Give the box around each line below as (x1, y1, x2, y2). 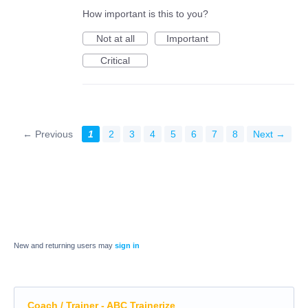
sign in (115, 241, 140, 250)
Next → (253, 129, 285, 140)
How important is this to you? (82, 8, 208, 20)
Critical (100, 55, 130, 67)
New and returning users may (14, 241, 115, 250)
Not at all (96, 33, 135, 45)
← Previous (23, 129, 73, 140)
